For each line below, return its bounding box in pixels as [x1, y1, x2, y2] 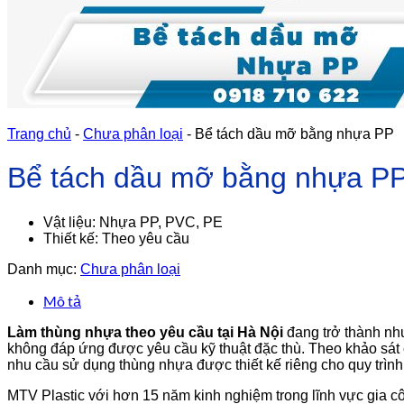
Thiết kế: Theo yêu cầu [43, 230, 189, 246]
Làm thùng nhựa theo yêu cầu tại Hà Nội [7, 324, 283, 340]
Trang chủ [7, 125, 71, 142]
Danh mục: [7, 261, 80, 277]
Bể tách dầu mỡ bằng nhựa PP [195, 125, 394, 142]
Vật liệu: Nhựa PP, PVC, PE [43, 214, 223, 230]
